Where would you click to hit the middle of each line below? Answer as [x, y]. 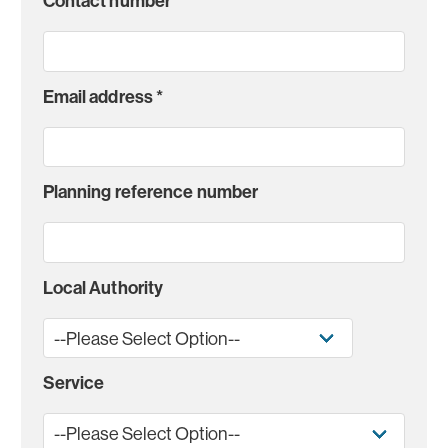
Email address [99, 96]
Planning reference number [150, 192]
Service [73, 383]
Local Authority [103, 287]
